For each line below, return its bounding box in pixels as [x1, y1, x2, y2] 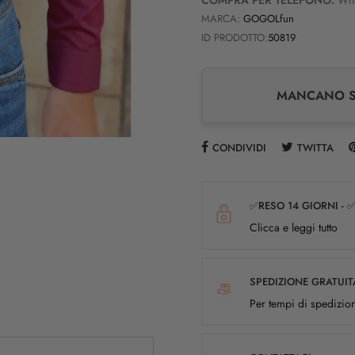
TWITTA [297, 139, 334, 155]
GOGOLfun [243, 10, 294, 26]
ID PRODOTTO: [201, 29, 268, 45]
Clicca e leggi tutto [250, 219, 338, 235]
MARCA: [201, 10, 240, 26]
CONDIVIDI [212, 139, 266, 155]
